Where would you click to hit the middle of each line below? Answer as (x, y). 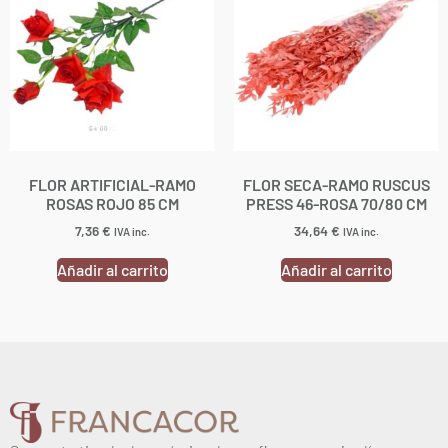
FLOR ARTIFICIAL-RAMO (112, 184)
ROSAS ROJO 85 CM (112, 203)
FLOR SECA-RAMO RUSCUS (336, 184)
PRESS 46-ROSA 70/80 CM (336, 203)
